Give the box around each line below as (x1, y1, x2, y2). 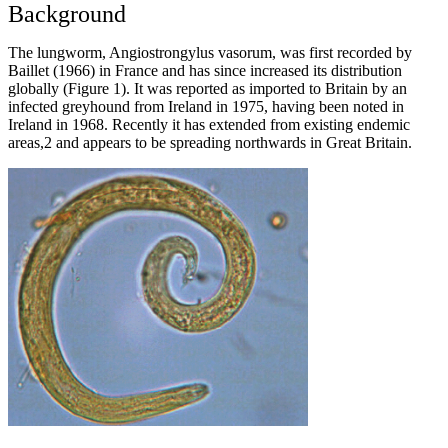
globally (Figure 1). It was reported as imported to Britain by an (8, 79, 407, 97)
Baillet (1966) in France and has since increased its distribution (8, 61, 402, 79)
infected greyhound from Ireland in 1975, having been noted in (8, 97, 404, 115)
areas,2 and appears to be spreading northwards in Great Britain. (8, 133, 412, 151)
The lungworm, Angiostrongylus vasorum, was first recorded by (8, 43, 412, 61)
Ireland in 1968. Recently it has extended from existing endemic (8, 115, 410, 133)
